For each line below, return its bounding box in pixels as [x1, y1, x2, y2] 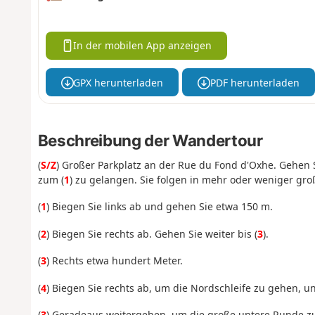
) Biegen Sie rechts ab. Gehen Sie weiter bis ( [46, 226, 257, 240]
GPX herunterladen [73, 75, 164, 89]
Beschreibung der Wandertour [37, 130, 263, 150]
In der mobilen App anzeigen [73, 39, 212, 53]
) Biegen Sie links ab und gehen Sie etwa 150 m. [46, 200, 273, 214]
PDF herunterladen [210, 75, 300, 89]
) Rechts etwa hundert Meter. [46, 254, 183, 268]
